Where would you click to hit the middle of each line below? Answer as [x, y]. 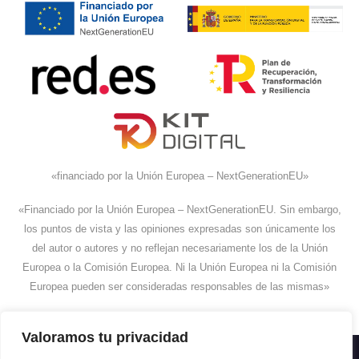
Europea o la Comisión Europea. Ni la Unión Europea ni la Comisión [179, 268]
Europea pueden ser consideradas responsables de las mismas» [179, 287]
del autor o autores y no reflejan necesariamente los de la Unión [179, 249]
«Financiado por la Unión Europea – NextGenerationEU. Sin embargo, [179, 210]
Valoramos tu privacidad [105, 337]
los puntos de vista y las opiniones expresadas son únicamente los [179, 230]
